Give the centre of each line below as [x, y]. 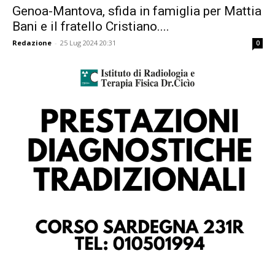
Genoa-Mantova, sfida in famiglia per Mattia [137, 11]
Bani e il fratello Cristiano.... [91, 27]
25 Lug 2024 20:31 [88, 43]
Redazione [32, 43]
